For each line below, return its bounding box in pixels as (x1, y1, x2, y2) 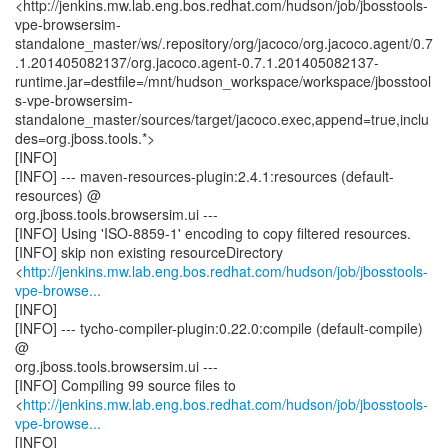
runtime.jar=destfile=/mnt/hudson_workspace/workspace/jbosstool (15, 71, 431, 91)
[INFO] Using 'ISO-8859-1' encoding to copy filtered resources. (15, 223, 411, 243)
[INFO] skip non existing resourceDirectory (15, 242, 283, 262)
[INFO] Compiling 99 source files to (15, 375, 236, 395)
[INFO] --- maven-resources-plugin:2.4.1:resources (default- (15, 166, 394, 186)
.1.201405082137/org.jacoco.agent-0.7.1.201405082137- (15, 52, 379, 72)
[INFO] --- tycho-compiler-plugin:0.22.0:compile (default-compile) (15, 318, 423, 338)
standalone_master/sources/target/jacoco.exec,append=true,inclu (15, 109, 429, 129)
